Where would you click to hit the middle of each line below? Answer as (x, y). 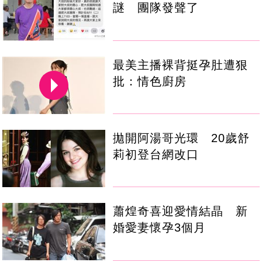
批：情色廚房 (150, 81)
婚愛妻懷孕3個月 (160, 227)
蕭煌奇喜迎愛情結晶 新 (181, 211)
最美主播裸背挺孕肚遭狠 (181, 65)
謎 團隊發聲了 (156, 8)
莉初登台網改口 (156, 154)
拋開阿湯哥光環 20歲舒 (182, 138)
